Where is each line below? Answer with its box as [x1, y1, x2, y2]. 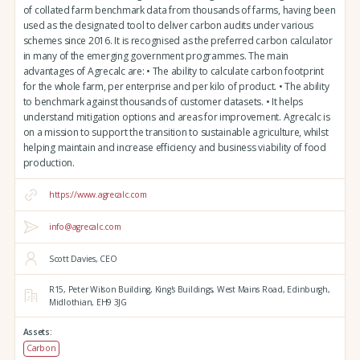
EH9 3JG [94, 297, 127, 309]
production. [22, 156, 75, 170]
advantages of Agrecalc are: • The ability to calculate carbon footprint [22, 64, 324, 79]
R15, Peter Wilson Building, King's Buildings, [48, 284, 215, 296]
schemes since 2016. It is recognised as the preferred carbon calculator [22, 34, 333, 48]
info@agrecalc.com [48, 221, 121, 233]
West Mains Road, [215, 284, 285, 296]
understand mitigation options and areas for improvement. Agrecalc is [22, 110, 330, 125]
